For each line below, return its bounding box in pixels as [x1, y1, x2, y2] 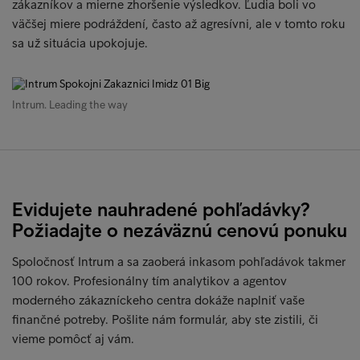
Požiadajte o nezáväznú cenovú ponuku [12, 219, 347, 242]
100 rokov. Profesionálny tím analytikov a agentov [12, 273, 287, 288]
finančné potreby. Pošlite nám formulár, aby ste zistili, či [12, 312, 318, 327]
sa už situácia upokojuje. [12, 35, 148, 51]
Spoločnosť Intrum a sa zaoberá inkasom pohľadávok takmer [12, 254, 346, 269]
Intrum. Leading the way [12, 98, 128, 112]
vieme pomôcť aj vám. [12, 331, 134, 346]
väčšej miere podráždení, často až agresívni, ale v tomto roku [12, 16, 346, 31]
